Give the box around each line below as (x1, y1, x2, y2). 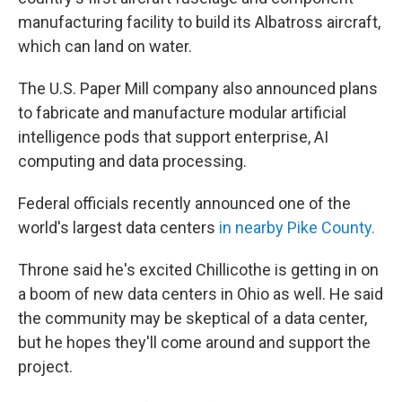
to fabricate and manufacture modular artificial (18, 103, 346, 123)
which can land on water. (18, 37, 192, 57)
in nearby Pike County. (219, 218, 375, 238)
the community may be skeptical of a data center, (18, 309, 367, 328)
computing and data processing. (18, 152, 247, 171)
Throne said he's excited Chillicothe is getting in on (18, 260, 379, 280)
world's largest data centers (18, 218, 219, 238)
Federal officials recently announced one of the (18, 194, 351, 214)
